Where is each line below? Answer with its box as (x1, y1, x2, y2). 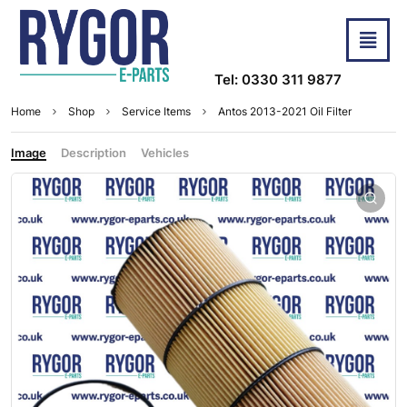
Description (61, 145, 126, 161)
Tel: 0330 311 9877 (214, 71, 342, 89)
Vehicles (141, 145, 189, 161)
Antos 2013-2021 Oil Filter (218, 104, 352, 119)
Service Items (122, 104, 191, 119)
